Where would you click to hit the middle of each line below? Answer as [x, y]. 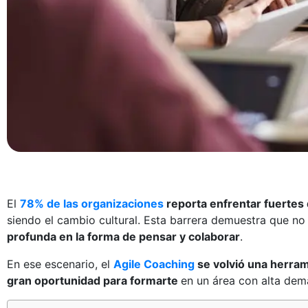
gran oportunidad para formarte [94, 280]
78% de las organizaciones [92, 203]
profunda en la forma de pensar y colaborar [123, 236]
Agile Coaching [154, 264]
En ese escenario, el [60, 264]
